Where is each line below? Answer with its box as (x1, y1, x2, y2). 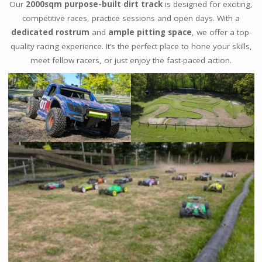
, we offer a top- (191, 26, 251, 37)
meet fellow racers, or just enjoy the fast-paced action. (30, 54, 232, 65)
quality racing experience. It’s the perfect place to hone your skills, (10, 40, 252, 51)
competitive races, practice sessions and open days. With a (22, 12, 240, 23)
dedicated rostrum (11, 26, 89, 37)
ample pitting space (108, 26, 192, 37)
